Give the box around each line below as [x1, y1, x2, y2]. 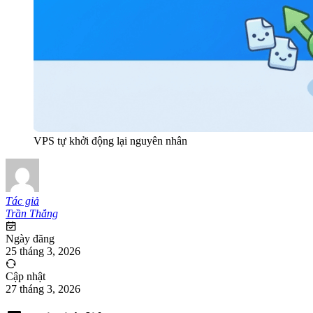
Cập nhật [6, 270, 45, 282]
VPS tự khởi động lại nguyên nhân [34, 134, 187, 147]
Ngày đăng [6, 232, 54, 245]
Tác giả [6, 194, 39, 207]
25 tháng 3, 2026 [6, 245, 80, 257]
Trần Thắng [6, 207, 58, 219]
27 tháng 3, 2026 [6, 282, 80, 295]
